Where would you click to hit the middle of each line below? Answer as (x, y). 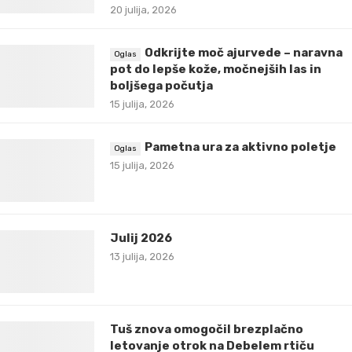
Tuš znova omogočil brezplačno (207, 329)
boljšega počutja (161, 85)
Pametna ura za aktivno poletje (240, 147)
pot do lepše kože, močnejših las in (216, 69)
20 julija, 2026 (143, 9)
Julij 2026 (141, 238)
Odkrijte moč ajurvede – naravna (244, 52)
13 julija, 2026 (142, 256)
